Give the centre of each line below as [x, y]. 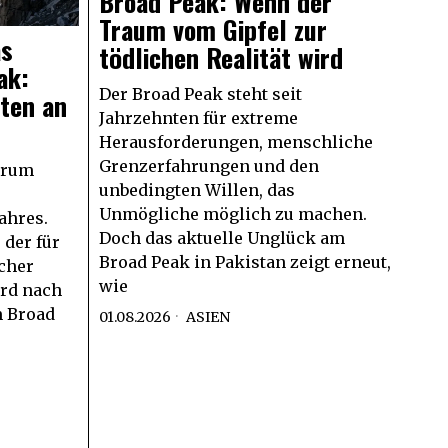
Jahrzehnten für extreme [198, 117]
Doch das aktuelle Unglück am [221, 237]
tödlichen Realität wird [220, 57]
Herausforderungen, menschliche [235, 141]
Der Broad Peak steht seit [200, 93]
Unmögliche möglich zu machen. [232, 213]
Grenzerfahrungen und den [208, 165]
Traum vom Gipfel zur [212, 29]
